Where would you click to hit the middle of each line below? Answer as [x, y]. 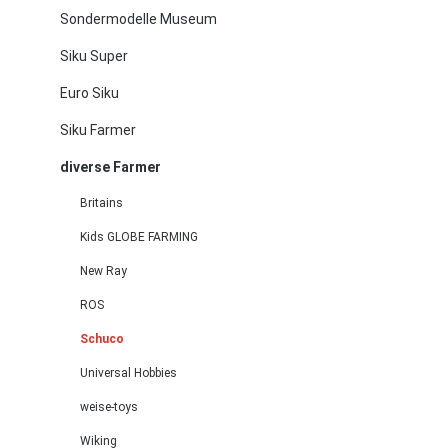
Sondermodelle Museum [138, 19]
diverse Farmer [110, 167]
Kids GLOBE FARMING [139, 237]
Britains [101, 203]
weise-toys [109, 407]
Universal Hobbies [128, 373]
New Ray [103, 271]
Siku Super [94, 56]
